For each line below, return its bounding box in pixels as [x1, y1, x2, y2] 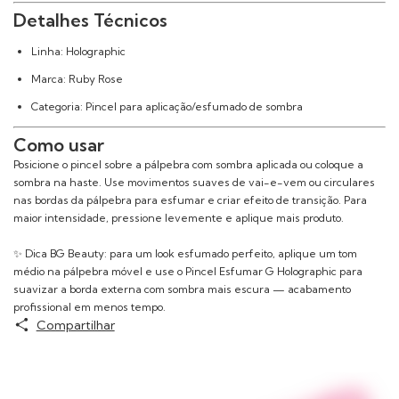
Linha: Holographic [31, 45, 126, 59]
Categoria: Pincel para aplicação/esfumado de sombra [31, 100, 303, 114]
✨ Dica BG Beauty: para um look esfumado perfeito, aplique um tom [13, 247, 357, 261]
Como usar [13, 134, 104, 157]
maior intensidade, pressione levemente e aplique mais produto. [13, 211, 344, 225]
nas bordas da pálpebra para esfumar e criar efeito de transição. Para [13, 193, 367, 208]
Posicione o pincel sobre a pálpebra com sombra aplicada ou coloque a [13, 158, 363, 172]
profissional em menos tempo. [13, 300, 166, 314]
